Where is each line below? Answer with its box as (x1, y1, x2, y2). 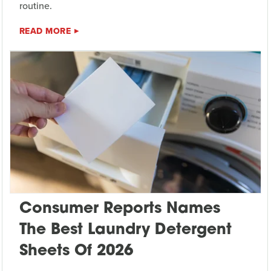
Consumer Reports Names (19, 201, 220, 217)
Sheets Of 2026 (19, 243, 133, 259)
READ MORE (19, 25, 71, 38)
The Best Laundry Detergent (19, 222, 232, 238)
